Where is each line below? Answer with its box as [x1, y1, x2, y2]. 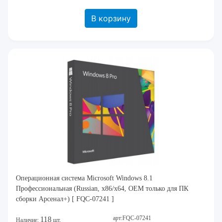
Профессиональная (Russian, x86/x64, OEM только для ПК [16, 185, 188, 193]
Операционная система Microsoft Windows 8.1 [16, 174, 153, 182]
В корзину [91, 13, 131, 24]
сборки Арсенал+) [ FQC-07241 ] [16, 195, 114, 203]
